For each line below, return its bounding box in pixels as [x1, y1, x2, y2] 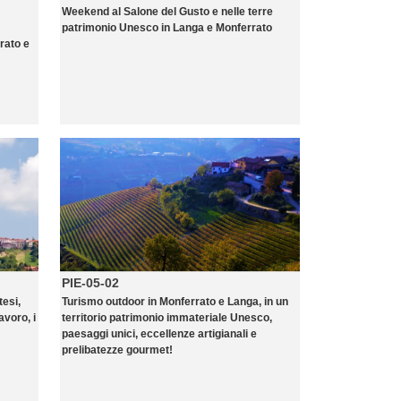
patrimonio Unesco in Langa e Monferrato [62, 21, 272, 34]
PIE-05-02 [62, 276, 119, 290]
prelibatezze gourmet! [62, 344, 173, 356]
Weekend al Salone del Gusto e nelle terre [62, 5, 273, 18]
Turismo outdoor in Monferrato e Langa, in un [62, 295, 288, 308]
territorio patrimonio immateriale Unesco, [62, 311, 272, 324]
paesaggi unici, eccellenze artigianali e [62, 328, 257, 340]
